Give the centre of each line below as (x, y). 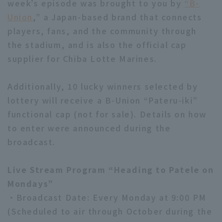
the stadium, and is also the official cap (97, 45)
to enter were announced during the (89, 128)
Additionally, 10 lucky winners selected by (103, 86)
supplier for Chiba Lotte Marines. (82, 58)
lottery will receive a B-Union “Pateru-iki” (103, 100)
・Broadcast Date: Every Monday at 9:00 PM (107, 197)
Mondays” (30, 183)
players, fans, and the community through (102, 31)
